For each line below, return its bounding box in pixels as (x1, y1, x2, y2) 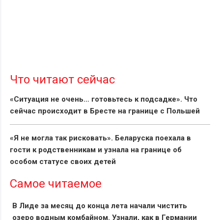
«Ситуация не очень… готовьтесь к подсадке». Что (10, 95, 197, 104)
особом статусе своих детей (10, 157, 116, 166)
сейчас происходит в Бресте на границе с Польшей (10, 107, 200, 116)
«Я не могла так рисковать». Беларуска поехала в (10, 134, 191, 143)
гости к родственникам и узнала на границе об (10, 145, 182, 155)
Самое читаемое (10, 177, 102, 191)
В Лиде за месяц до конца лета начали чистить (12, 201, 187, 211)
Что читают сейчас (10, 73, 115, 87)
